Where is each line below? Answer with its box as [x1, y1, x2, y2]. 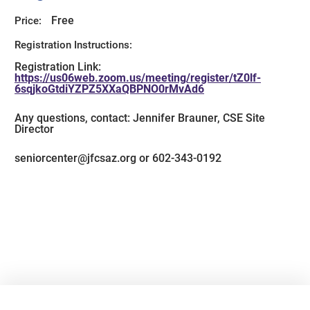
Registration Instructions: [15, 38, 133, 51]
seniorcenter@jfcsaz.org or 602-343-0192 [15, 151, 222, 165]
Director [15, 122, 55, 136]
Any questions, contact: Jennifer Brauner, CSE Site [15, 111, 266, 125]
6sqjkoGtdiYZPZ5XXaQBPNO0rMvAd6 [15, 82, 205, 96]
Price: [15, 15, 42, 28]
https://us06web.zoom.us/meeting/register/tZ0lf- [15, 71, 262, 85]
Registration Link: [15, 60, 102, 74]
